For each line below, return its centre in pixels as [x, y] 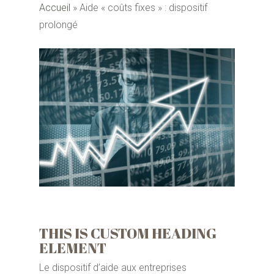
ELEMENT [73, 248]
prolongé [58, 25]
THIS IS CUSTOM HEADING [128, 233]
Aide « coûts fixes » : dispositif [143, 8]
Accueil [55, 8]
